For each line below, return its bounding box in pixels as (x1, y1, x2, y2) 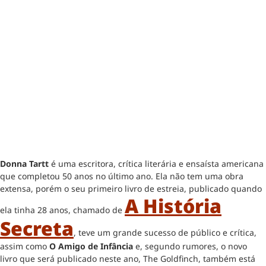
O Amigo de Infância (49, 240, 133, 252)
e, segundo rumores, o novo (133, 240, 247, 252)
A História (125, 192, 221, 218)
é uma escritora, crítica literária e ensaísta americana (49, 157, 264, 169)
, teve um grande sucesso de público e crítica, (74, 226, 256, 238)
